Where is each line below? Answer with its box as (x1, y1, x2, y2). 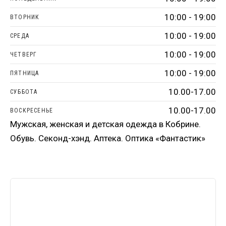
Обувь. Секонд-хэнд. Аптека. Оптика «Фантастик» (10, 133, 205, 143)
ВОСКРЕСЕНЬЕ (10, 107, 53, 114)
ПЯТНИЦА (10, 70, 39, 77)
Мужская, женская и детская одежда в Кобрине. (10, 119, 201, 129)
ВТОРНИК (10, 14, 40, 21)
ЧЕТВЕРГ (10, 51, 37, 58)
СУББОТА (10, 88, 38, 95)
